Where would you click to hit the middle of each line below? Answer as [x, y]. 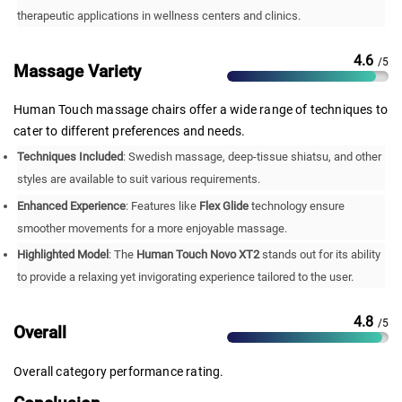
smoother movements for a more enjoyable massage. [153, 228]
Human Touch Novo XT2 [198, 255]
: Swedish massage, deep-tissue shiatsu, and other [253, 157]
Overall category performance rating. [119, 371]
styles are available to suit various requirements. [139, 179]
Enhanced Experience [72, 205]
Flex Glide [224, 205]
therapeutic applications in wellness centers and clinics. [159, 15]
